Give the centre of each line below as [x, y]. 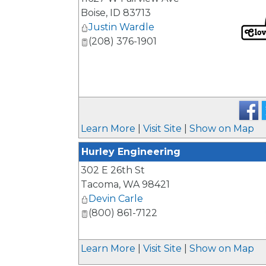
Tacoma [100, 185]
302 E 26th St [113, 170]
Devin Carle [116, 199]
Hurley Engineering [131, 152]
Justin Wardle [121, 27]
